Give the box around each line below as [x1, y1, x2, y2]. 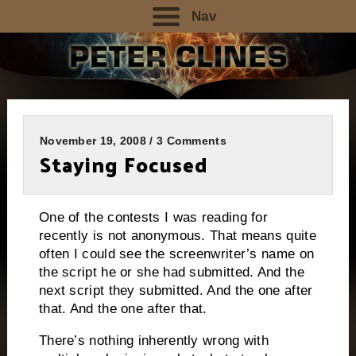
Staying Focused [39, 145, 208, 184]
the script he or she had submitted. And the [38, 264, 304, 280]
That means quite [210, 227, 316, 243]
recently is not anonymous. [38, 227, 206, 243]
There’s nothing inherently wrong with [38, 332, 269, 348]
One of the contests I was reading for [38, 209, 269, 225]
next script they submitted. [38, 282, 204, 298]
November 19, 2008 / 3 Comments [39, 134, 226, 148]
